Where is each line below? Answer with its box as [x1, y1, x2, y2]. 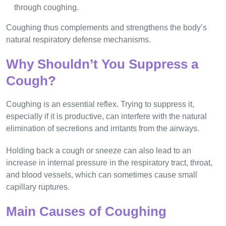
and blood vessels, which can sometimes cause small [6, 170, 197, 179]
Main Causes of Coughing [6, 203, 166, 219]
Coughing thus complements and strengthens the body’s [6, 23, 207, 32]
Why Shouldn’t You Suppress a [6, 56, 198, 72]
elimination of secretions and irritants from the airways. [6, 124, 199, 133]
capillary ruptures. [6, 182, 70, 191]
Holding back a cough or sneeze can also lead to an [6, 146, 191, 155]
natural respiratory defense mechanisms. [6, 35, 151, 44]
